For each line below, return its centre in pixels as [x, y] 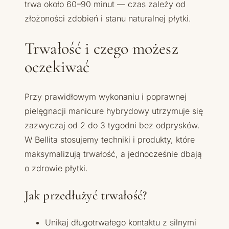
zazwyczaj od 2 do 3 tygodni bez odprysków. [112, 125]
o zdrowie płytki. [56, 168]
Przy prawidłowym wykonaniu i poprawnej [106, 97]
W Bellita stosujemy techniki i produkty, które [110, 140]
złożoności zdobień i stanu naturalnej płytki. [108, 19]
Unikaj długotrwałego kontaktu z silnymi [121, 223]
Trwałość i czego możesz [101, 48]
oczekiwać [57, 66]
